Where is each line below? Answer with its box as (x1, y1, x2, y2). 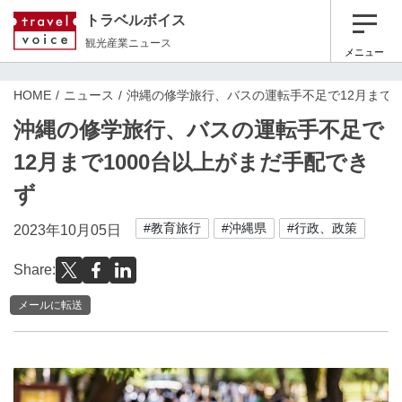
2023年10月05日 (13, 223, 121, 238)
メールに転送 (18, 298, 83, 311)
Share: (13, 262, 56, 277)
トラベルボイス (85, 12, 186, 28)
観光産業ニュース (85, 36, 171, 49)
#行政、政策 (287, 221, 357, 235)
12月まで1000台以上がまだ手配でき (13, 150, 370, 174)
